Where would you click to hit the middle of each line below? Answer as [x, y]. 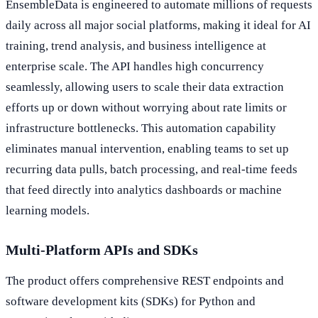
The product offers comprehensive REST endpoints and [145, 281]
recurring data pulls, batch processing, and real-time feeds [152, 170]
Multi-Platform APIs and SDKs [102, 250]
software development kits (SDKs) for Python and [131, 302]
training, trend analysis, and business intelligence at [136, 46]
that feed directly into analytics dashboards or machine [144, 190]
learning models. [48, 211]
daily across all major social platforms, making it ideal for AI [158, 26]
